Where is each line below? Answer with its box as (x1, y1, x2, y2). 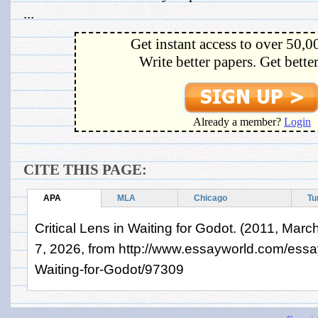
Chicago (194, 192, 227, 203)
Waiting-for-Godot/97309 (35, 261, 184, 277)
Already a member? (193, 116, 284, 128)
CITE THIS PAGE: (23, 162, 147, 178)
